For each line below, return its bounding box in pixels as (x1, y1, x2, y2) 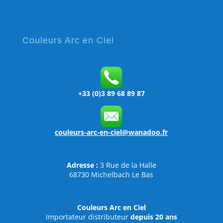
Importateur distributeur (45, 212, 130, 222)
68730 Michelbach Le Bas (69, 170, 154, 180)
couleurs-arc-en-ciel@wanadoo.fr (55, 127, 168, 137)
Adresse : (66, 160, 100, 170)
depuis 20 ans (130, 212, 177, 222)
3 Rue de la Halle (100, 160, 156, 170)
